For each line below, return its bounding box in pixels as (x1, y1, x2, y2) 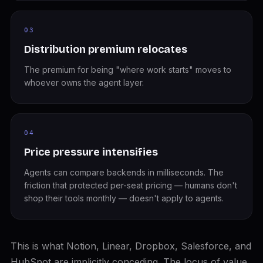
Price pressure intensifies (23, 146, 158, 159)
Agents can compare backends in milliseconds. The (23, 167, 224, 177)
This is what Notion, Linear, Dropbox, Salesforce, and (10, 240, 251, 252)
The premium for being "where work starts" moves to (23, 65, 231, 75)
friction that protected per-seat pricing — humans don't (23, 180, 237, 190)
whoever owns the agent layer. (23, 77, 144, 87)
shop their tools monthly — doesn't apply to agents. (23, 193, 224, 203)
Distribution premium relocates (23, 43, 187, 56)
